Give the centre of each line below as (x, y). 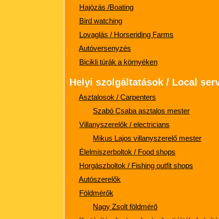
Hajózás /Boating (106, 7)
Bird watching (101, 21)
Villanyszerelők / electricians (124, 124)
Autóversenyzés (105, 48)
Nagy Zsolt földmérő (125, 207)
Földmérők (96, 193)
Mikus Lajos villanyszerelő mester (147, 138)
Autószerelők (100, 179)
